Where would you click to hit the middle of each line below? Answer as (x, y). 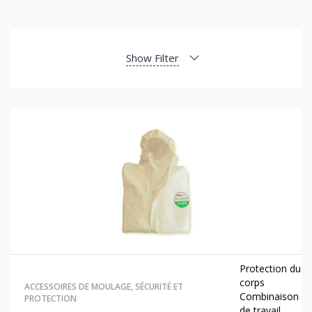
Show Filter (153, 58)
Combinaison (270, 296)
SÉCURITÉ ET (159, 286)
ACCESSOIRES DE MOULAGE (78, 286)
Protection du (271, 268)
